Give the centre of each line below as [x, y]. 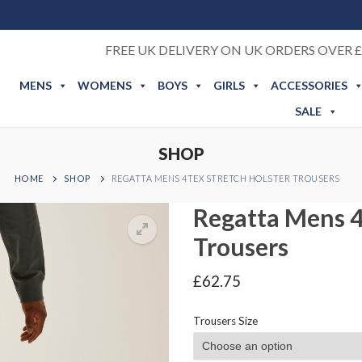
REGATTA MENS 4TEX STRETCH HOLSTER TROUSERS [225, 178]
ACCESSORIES [309, 85]
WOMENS [104, 85]
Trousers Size [225, 320]
